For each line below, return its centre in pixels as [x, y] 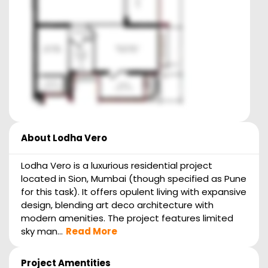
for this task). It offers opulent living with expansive [134, 191]
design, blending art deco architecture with [117, 205]
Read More [92, 231]
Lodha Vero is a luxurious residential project [117, 165]
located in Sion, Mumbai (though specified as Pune [134, 178]
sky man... [42, 231]
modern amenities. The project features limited [127, 218]
